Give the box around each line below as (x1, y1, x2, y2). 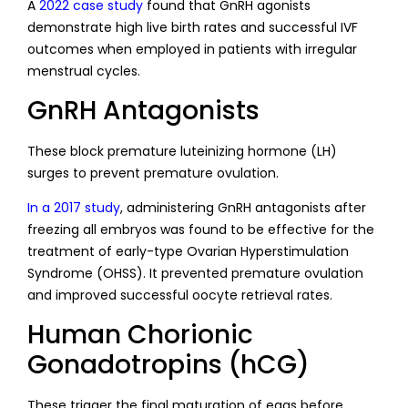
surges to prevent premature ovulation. (27, 163, 279, 182)
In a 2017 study (27, 199, 120, 218)
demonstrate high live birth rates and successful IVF (27, 18, 358, 37)
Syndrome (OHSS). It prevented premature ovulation (27, 264, 363, 283)
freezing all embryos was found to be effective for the (27, 220, 374, 240)
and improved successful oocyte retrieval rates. (27, 286, 336, 305)
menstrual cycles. (27, 62, 140, 81)
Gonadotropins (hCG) (27, 346, 310, 382)
